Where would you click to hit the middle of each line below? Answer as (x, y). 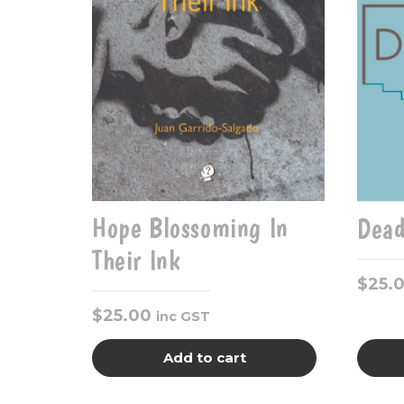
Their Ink (136, 261)
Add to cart (204, 358)
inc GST (183, 317)
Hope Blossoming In (190, 228)
